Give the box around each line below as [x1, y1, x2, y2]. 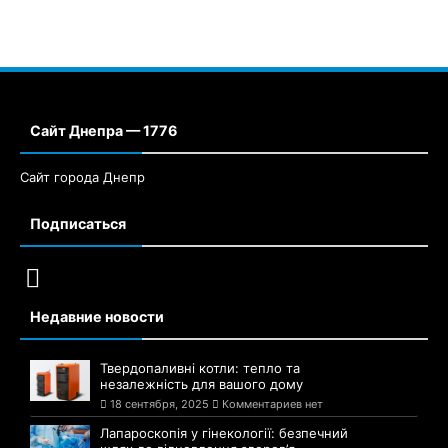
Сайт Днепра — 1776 [30, 112, 177, 130]
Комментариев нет [219, 387, 323, 402]
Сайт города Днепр [20, 159, 145, 176]
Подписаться [30, 205, 126, 223]
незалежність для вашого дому [100, 366, 303, 383]
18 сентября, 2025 [110, 387, 209, 402]
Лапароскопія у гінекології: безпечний [100, 415, 348, 432]
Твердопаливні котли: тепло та [100, 350, 300, 367]
